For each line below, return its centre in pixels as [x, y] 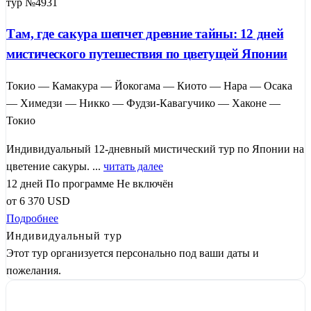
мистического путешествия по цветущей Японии [147, 54]
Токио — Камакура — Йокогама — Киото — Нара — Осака [149, 86]
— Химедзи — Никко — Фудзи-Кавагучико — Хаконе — [143, 103]
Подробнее [32, 219]
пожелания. [34, 271]
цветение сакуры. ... [55, 167]
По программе [80, 184]
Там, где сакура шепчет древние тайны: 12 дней [145, 34]
